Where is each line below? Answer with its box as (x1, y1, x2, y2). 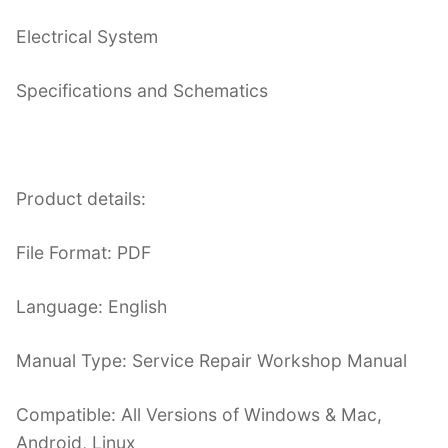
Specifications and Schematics (16, 80, 268, 102)
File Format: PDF (16, 241, 151, 263)
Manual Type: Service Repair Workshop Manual (16, 349, 407, 371)
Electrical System (16, 26, 158, 48)
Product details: (16, 187, 146, 209)
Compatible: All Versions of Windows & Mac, (16, 403, 382, 425)
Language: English (16, 295, 167, 317)
